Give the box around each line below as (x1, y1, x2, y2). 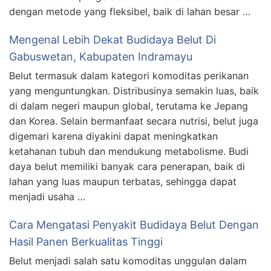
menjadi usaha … (9, 191, 85, 203)
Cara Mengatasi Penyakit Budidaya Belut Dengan (9, 218, 259, 231)
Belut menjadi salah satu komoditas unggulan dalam (9, 255, 247, 267)
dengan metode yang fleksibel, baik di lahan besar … (9, 5, 250, 18)
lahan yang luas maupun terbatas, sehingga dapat (9, 175, 237, 188)
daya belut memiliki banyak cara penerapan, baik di (9, 160, 245, 172)
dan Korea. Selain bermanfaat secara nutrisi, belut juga (9, 115, 258, 127)
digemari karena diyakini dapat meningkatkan (9, 130, 218, 142)
